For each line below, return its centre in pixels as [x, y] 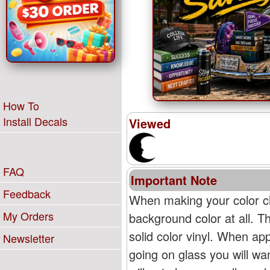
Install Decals [35, 121]
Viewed [149, 124]
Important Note [174, 180]
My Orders [28, 216]
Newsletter [29, 238]
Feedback [27, 193]
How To [21, 105]
